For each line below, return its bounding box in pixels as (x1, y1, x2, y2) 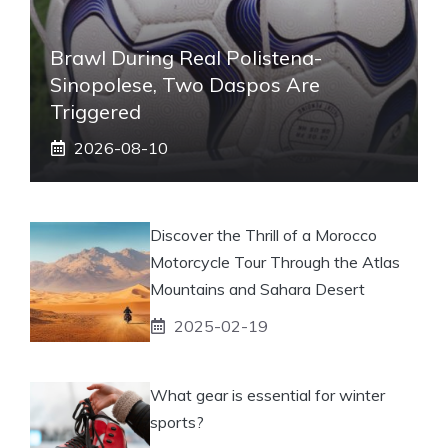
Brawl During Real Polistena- (50, 44, 322, 70)
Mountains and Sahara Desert (150, 278, 365, 299)
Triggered (50, 98, 141, 124)
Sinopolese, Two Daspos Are (50, 71, 320, 97)
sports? (150, 411, 204, 432)
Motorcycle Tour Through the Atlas (150, 251, 400, 272)
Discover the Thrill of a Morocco (150, 224, 377, 245)
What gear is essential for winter (150, 384, 385, 405)
